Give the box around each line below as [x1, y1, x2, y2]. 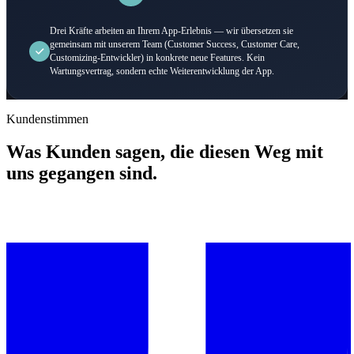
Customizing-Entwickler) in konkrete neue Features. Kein [50, 51, 265, 63]
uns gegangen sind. [6, 163, 157, 184]
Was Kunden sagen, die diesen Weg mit [6, 141, 323, 163]
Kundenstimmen [6, 111, 88, 126]
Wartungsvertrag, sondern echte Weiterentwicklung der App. [50, 65, 275, 77]
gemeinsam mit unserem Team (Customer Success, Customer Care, [50, 38, 300, 50]
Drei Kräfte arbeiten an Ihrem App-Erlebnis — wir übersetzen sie [50, 24, 294, 36]
